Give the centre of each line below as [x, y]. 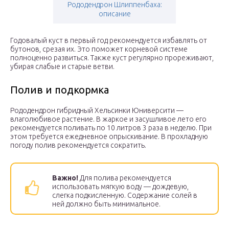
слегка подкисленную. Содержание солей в [125, 196]
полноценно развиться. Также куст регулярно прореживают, [112, 58]
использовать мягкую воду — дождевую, [120, 187]
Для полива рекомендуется [125, 178]
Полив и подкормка [60, 90]
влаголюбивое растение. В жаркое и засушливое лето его [108, 119]
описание [114, 14]
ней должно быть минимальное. [106, 204]
